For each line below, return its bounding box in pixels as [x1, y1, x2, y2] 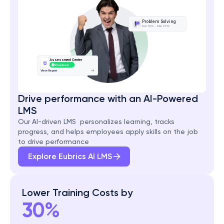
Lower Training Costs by [22, 186, 132, 198]
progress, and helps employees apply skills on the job [18, 127, 198, 135]
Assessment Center [49, 57, 82, 62]
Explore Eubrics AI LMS [28, 151, 112, 161]
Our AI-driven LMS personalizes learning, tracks [18, 117, 174, 125]
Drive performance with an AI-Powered [18, 92, 198, 104]
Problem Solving [142, 19, 176, 24]
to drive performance [18, 137, 89, 145]
